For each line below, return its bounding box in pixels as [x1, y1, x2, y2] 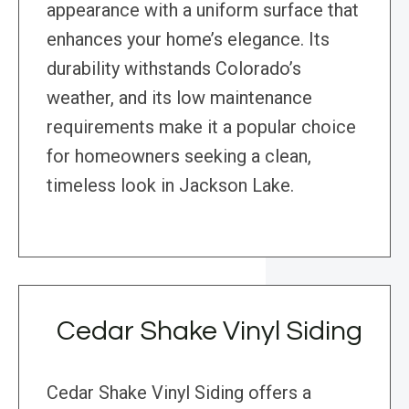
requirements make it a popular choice [47, 116, 356, 139]
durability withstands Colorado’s [47, 58, 301, 80]
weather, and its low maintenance [47, 87, 312, 110]
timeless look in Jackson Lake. [47, 174, 294, 197]
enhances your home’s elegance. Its [47, 28, 330, 51]
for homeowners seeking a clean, [47, 145, 311, 168]
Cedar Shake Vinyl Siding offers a [47, 382, 311, 404]
